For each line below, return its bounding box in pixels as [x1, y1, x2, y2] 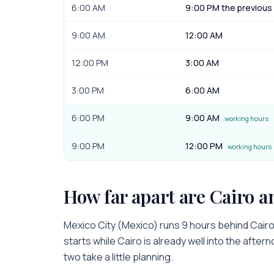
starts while [64, 234, 117, 248]
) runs [154, 218, 182, 232]
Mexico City [64, 218, 116, 232]
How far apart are [64, 184, 210, 209]
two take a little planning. [64, 250, 173, 264]
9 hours [182, 218, 216, 232]
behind [218, 218, 248, 232]
